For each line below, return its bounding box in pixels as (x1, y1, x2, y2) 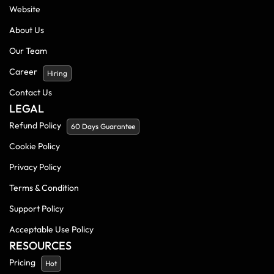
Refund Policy (9, 119, 61, 131)
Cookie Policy (9, 140, 60, 152)
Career (9, 65, 37, 77)
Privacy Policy (9, 161, 61, 172)
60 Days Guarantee (71, 121, 135, 131)
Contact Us (9, 86, 52, 98)
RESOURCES (9, 238, 72, 253)
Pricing (9, 256, 35, 268)
